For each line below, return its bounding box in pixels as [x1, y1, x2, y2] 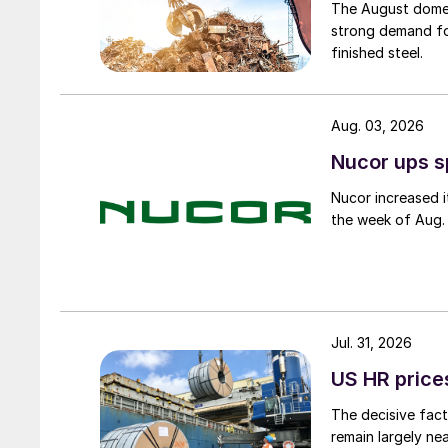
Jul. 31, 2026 [331, 334, 412, 352]
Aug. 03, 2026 [331, 116, 424, 134]
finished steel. [331, 43, 423, 61]
